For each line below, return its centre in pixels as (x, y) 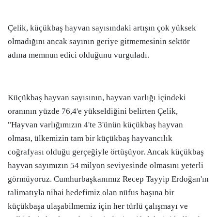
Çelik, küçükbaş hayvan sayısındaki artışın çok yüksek (102, 28)
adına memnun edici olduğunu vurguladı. (78, 55)
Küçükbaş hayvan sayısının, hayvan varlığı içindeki (97, 98)
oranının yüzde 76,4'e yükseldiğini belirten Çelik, (93, 111)
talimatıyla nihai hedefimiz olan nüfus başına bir (91, 193)
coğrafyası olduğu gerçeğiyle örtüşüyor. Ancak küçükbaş (106, 152)
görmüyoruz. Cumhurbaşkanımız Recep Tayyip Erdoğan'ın (108, 179)
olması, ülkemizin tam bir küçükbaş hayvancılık (90, 138)
